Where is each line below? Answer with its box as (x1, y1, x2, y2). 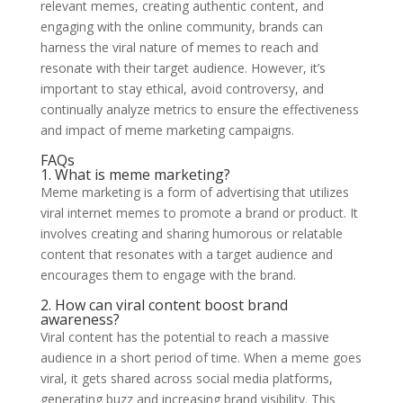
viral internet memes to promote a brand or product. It (40, 203, 358, 221)
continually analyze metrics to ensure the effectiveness (40, 100, 359, 118)
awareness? (40, 309, 120, 329)
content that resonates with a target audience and (40, 245, 333, 263)
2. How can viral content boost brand (40, 294, 288, 315)
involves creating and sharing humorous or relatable (40, 224, 343, 242)
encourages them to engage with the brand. (40, 265, 296, 283)
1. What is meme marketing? (40, 164, 230, 184)
